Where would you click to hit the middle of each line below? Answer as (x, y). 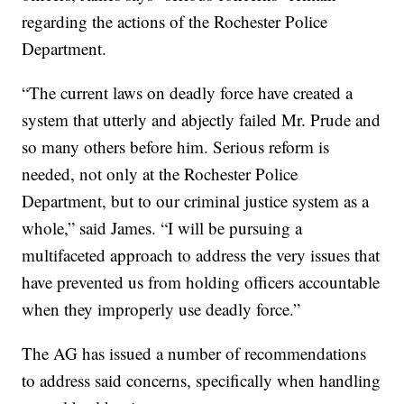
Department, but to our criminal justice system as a (196, 201)
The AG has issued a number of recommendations (194, 353)
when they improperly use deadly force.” (161, 309)
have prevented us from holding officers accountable (201, 282)
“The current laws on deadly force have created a (188, 93)
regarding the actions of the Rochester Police (175, 22)
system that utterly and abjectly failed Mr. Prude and (202, 120)
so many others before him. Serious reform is (176, 147)
